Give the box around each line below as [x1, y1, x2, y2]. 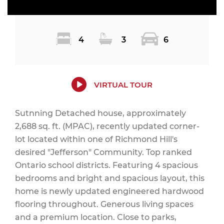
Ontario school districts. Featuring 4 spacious [15, 160, 198, 170]
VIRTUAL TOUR [94, 80, 152, 89]
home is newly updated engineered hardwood [15, 186, 204, 196]
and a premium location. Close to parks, [15, 212, 176, 222]
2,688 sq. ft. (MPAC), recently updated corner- [15, 121, 199, 131]
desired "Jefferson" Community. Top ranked [15, 147, 192, 157]
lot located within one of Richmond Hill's [15, 134, 177, 144]
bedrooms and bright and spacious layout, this [15, 173, 204, 183]
